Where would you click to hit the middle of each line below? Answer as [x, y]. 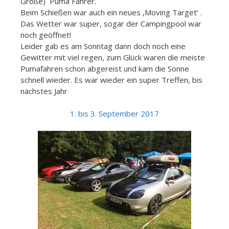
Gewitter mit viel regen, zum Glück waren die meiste [113, 57]
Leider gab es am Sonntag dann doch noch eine [103, 46]
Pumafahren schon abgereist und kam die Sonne [105, 68]
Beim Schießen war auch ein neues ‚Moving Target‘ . [111, 12]
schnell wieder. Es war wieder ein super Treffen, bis [111, 79]
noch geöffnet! [46, 35]
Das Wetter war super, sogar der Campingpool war [111, 23]
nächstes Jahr [44, 91]
